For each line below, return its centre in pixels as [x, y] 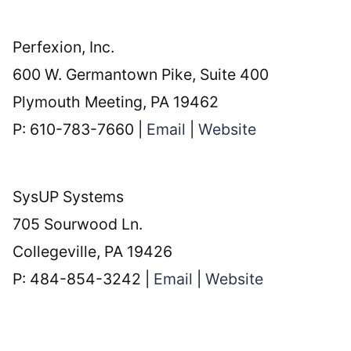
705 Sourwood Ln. [78, 224]
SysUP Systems [69, 197]
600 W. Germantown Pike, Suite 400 [141, 75]
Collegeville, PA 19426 [93, 252]
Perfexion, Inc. [64, 47]
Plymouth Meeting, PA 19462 [116, 102]
